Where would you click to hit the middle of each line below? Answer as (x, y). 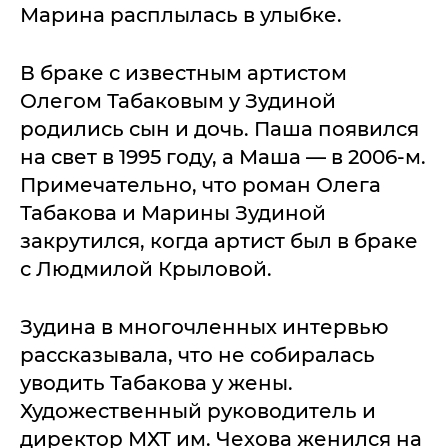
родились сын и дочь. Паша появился (219, 129)
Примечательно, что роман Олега (200, 185)
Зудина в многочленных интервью (204, 327)
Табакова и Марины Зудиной (173, 213)
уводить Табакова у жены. (156, 383)
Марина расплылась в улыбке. (181, 15)
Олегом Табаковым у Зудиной (178, 101)
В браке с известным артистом (183, 73)
